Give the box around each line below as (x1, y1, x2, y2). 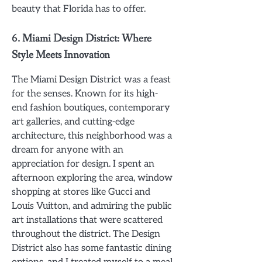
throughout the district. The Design (12, 227, 160, 240)
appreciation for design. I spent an (12, 157, 154, 170)
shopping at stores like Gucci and (12, 185, 150, 198)
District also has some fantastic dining (12, 242, 171, 254)
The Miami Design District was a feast (12, 73, 171, 85)
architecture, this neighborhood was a (12, 129, 172, 142)
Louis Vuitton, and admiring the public (12, 199, 172, 212)
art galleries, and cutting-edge (12, 115, 135, 127)
